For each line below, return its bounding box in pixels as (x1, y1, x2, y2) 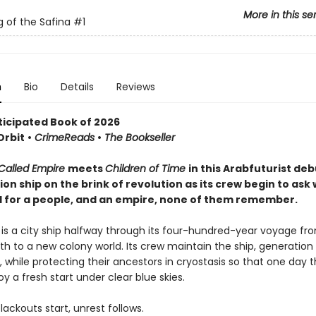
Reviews (116, 80, 155, 94)
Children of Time (104, 162, 188, 176)
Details (60, 80, 94, 94)
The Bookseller (101, 130, 175, 145)
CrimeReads (31, 130, 97, 145)
